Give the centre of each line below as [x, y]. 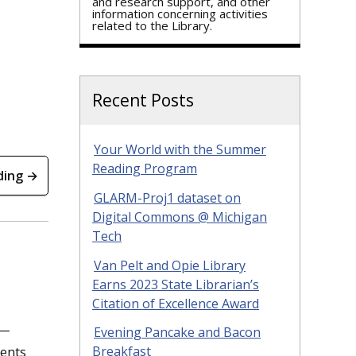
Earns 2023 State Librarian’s [176, 284]
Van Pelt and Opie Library [170, 265]
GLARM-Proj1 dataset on [167, 197]
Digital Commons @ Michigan [180, 217]
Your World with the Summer [180, 149]
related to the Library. [152, 25]
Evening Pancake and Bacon [177, 333]
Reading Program [145, 168]
